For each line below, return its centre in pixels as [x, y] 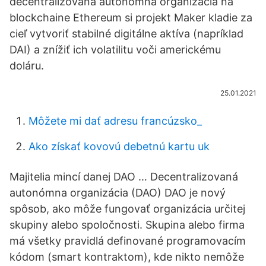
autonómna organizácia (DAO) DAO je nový [118, 193]
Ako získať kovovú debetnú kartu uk [119, 146]
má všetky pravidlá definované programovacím [128, 241]
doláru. [27, 66]
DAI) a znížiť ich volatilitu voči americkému [115, 50]
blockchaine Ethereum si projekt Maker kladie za [131, 18]
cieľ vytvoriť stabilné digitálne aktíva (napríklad [126, 34]
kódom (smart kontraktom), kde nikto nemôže [127, 257]
